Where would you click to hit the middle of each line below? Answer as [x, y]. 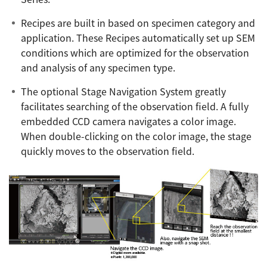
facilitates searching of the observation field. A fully [135, 106]
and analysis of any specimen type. [98, 68]
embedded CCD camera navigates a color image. [128, 121]
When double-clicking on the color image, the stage [136, 136]
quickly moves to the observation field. [108, 151]
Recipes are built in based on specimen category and [138, 23]
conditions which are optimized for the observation [135, 53]
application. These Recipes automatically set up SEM [138, 38]
